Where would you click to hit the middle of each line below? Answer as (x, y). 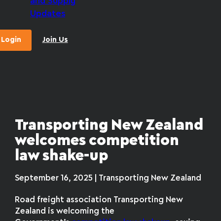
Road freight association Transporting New (99, 200)
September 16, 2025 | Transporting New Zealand (108, 178)
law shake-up (62, 156)
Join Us (55, 40)
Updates (48, 14)
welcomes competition (97, 141)
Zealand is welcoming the (65, 211)
